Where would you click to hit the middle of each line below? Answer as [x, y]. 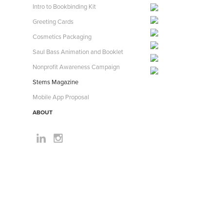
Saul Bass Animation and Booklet [78, 52]
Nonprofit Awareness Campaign [76, 67]
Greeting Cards [53, 21]
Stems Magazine [56, 82]
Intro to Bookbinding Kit [64, 6]
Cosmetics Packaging [62, 36]
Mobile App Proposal [61, 97]
